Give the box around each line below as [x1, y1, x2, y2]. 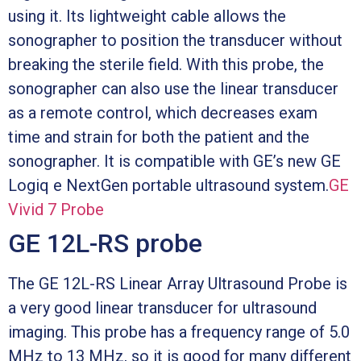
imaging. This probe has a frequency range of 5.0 [8, 322, 350, 342]
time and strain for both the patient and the [8, 127, 309, 147]
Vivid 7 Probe [8, 199, 104, 219]
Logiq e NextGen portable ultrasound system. [8, 175, 329, 195]
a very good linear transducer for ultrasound [8, 297, 317, 317]
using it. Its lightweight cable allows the [8, 6, 286, 26]
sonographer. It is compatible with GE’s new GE [8, 151, 341, 171]
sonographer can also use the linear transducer [8, 78, 338, 98]
